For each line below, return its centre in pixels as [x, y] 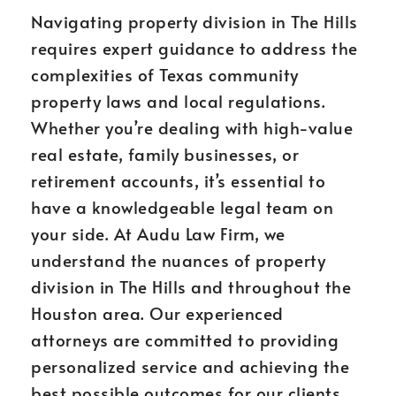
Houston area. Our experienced [157, 313]
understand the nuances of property [178, 260]
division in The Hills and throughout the [191, 286]
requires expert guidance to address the [194, 48]
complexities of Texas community [165, 74]
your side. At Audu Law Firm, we [158, 233]
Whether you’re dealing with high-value [192, 127]
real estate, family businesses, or [165, 154]
